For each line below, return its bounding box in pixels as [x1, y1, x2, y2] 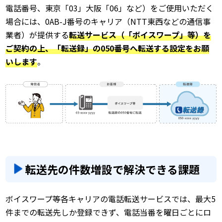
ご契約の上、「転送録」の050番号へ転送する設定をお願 [5, 42, 210, 54]
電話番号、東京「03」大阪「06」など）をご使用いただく [5, 2, 214, 14]
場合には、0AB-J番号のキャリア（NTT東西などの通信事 [5, 15, 211, 27]
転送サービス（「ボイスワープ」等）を [69, 29, 212, 41]
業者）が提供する [5, 29, 69, 41]
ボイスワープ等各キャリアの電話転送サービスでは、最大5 [5, 193, 216, 205]
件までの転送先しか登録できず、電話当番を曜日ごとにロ [5, 206, 212, 219]
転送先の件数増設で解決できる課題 [25, 161, 200, 177]
